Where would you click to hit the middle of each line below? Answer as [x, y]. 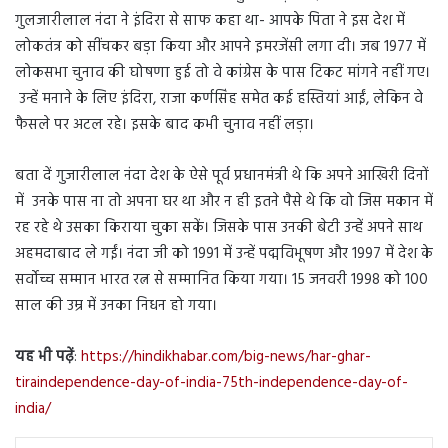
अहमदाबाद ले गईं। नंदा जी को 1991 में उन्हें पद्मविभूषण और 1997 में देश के [224, 254]
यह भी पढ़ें [44, 357]
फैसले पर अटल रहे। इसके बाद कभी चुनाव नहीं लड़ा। [164, 125]
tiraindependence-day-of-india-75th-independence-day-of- [211, 383]
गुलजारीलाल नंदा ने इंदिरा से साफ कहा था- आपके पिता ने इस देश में [210, 21]
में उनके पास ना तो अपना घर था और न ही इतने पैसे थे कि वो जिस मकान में [224, 202]
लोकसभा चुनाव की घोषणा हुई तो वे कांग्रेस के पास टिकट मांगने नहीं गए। [222, 73]
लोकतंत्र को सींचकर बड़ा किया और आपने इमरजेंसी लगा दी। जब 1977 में [220, 47]
